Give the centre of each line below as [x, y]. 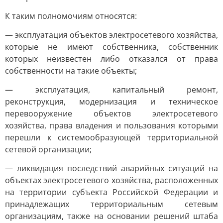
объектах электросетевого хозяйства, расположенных [111, 180]
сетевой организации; [48, 149]
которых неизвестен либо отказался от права [111, 59]
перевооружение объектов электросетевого [111, 113]
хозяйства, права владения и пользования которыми [111, 125]
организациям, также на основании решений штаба [111, 216]
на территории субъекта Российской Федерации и [111, 192]
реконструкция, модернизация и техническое [111, 102]
